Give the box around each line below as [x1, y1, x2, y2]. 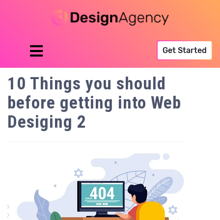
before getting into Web [7, 92, 181, 113]
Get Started [163, 46, 207, 55]
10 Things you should [7, 73, 166, 94]
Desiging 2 [7, 111, 86, 132]
